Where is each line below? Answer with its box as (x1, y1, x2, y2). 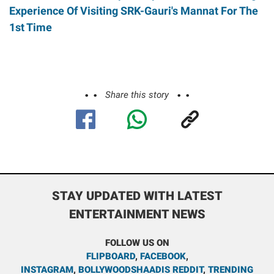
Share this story (105, 89, 169, 100)
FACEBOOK (139, 250, 186, 262)
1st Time (9, 20, 52, 34)
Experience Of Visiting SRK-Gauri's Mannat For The (9, 4, 258, 17)
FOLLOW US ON (105, 237, 169, 248)
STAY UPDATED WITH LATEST (51, 188, 223, 203)
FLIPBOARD (86, 250, 135, 262)
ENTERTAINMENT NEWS (68, 206, 206, 221)
